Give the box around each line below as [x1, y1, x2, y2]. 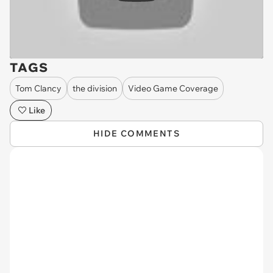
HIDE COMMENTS [93, 128, 180, 139]
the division [73, 82, 117, 94]
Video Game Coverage [128, 82, 218, 94]
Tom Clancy [15, 82, 62, 94]
